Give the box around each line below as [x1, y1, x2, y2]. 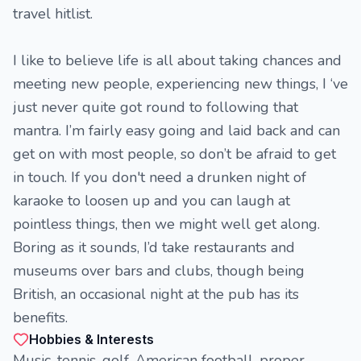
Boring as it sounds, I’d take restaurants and [13, 238, 295, 257]
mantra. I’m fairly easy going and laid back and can [13, 121, 340, 140]
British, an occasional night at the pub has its [13, 284, 299, 304]
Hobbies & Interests [29, 331, 154, 347]
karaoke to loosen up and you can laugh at [13, 191, 290, 210]
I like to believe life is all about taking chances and [13, 51, 342, 70]
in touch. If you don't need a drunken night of [13, 168, 306, 187]
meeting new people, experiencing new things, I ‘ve [13, 74, 348, 93]
